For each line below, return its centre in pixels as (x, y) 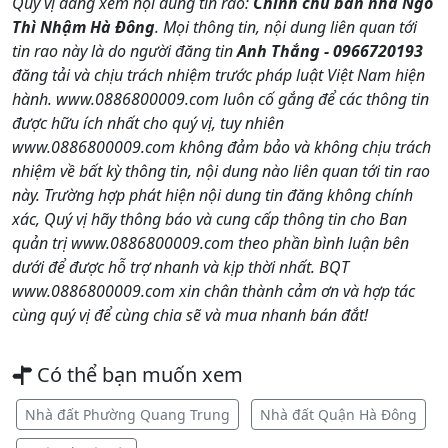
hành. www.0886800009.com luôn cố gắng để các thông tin (220, 98)
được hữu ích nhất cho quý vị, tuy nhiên (148, 122)
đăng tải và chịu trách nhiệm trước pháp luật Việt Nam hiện (218, 74)
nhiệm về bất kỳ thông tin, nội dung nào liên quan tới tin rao (221, 170)
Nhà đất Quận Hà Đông (338, 415)
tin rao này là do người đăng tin (124, 50)
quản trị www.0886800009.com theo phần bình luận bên (210, 242)
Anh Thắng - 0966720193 (330, 50)
